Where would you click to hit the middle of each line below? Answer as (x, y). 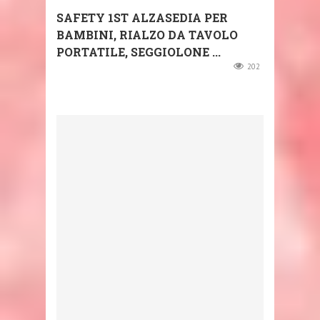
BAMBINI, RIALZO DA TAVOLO (147, 35)
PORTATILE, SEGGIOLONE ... (139, 52)
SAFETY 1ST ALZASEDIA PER (142, 18)
